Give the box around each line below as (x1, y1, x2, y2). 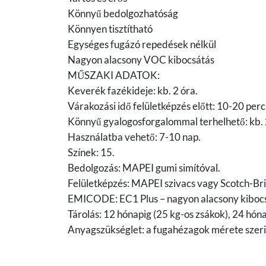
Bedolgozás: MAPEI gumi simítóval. (68, 161, 220, 175)
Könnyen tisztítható (68, 23, 153, 36)
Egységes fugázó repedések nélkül (68, 38, 216, 51)
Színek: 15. (68, 146, 115, 159)
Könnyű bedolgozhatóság (68, 7, 178, 20)
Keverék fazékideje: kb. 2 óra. (68, 84, 198, 97)
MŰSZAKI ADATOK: (68, 69, 160, 82)
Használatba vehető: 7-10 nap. (68, 131, 201, 144)
